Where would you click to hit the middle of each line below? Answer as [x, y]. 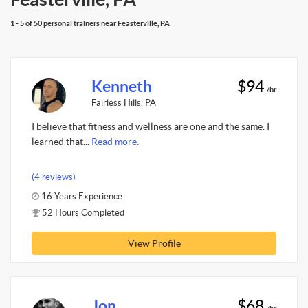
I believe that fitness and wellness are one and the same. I [151, 126]
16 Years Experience [81, 196]
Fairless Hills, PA [123, 102]
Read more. [115, 142]
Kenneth [121, 86]
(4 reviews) [54, 177]
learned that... [62, 142]
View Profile [154, 243]
